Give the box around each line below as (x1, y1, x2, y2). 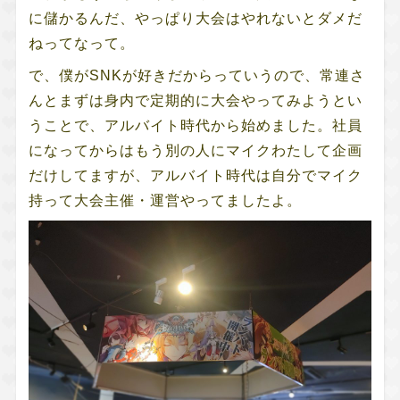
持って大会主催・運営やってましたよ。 (28, 192, 302, 208)
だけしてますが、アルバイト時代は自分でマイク (28, 167, 362, 183)
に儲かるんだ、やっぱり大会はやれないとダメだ (28, 10, 362, 26)
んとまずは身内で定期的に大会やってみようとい (28, 92, 362, 108)
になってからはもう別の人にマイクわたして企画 (28, 142, 362, 158)
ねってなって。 (28, 35, 135, 51)
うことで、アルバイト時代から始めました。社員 (28, 117, 362, 133)
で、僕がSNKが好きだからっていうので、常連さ (28, 67, 365, 83)
